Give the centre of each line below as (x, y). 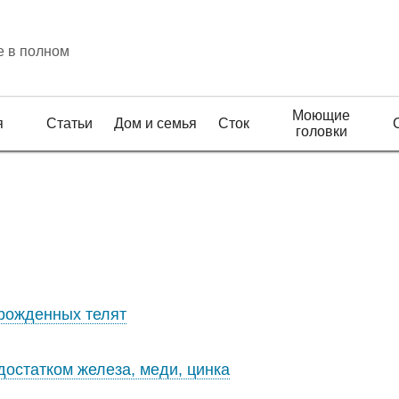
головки (321, 131)
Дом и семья (155, 123)
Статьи (69, 123)
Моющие (321, 115)
